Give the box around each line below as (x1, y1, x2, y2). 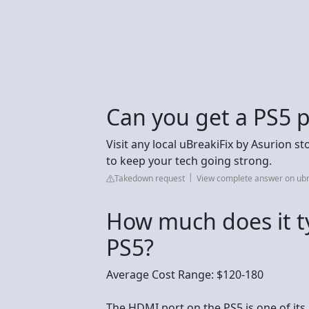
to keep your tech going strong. (106, 153, 272, 168)
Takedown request (114, 172, 185, 184)
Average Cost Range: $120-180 (106, 267, 263, 282)
